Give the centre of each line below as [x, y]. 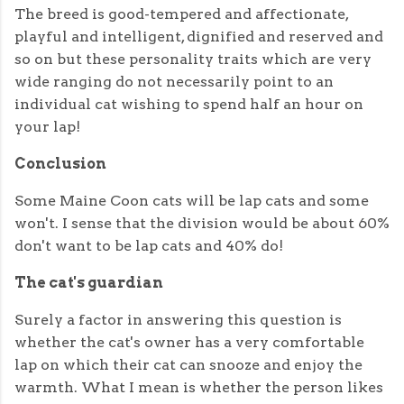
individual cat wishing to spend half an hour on [189, 105]
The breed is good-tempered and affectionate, [181, 14]
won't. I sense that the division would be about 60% [202, 224]
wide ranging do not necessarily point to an [174, 82]
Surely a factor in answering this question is [178, 320]
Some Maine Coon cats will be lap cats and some [192, 201]
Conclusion [60, 164]
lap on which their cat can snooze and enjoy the [188, 365]
